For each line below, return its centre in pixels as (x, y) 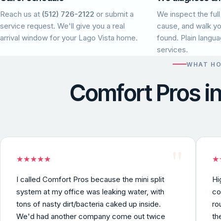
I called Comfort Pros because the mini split (90, 179)
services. (172, 50)
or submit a (114, 14)
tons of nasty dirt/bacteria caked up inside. (89, 204)
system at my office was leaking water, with (90, 191)
